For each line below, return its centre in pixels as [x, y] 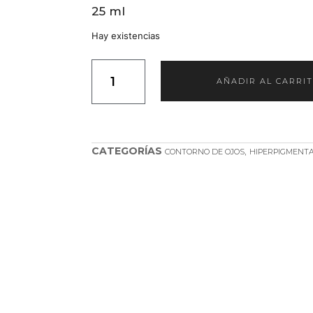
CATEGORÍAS [126, 151]
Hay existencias [125, 35]
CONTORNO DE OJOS [204, 151]
